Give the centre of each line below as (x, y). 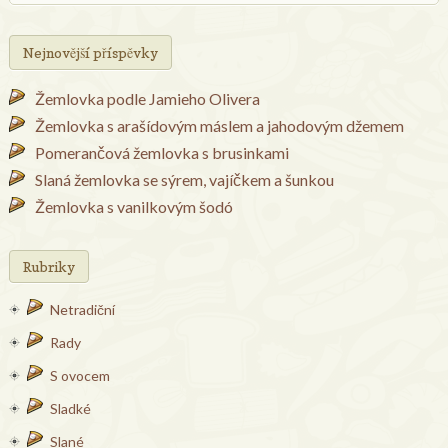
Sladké (70, 409)
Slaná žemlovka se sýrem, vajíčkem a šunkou (184, 180)
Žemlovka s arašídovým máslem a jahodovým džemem (219, 126)
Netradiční (82, 310)
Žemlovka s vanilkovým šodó (133, 207)
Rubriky (48, 267)
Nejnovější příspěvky (90, 53)
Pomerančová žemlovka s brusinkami (161, 153)
